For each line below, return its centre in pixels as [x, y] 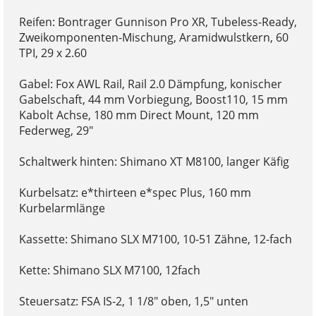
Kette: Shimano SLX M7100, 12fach [109, 270]
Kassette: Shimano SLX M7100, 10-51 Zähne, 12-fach [155, 239]
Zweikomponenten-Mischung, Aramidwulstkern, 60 [153, 37]
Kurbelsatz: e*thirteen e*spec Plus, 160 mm [135, 192]
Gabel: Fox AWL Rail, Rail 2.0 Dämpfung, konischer [150, 84]
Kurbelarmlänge [62, 208]
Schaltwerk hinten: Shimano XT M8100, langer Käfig [154, 161]
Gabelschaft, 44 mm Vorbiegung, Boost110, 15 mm [153, 99]
